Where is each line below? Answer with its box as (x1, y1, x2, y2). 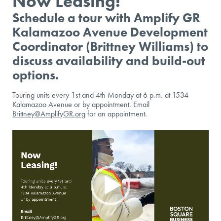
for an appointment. (85, 109, 147, 119)
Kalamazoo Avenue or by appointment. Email (12, 99, 150, 110)
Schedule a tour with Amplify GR (12, 9, 201, 27)
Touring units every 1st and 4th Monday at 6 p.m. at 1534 (12, 90, 189, 101)
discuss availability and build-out (12, 52, 206, 70)
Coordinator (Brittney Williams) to (12, 38, 209, 55)
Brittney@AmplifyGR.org (12, 109, 86, 119)
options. (12, 67, 59, 84)
